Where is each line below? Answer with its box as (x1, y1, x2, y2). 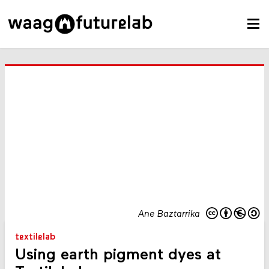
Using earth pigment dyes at (14, 247, 221, 264)
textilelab (14, 233, 56, 243)
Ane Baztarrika (138, 210, 200, 219)
